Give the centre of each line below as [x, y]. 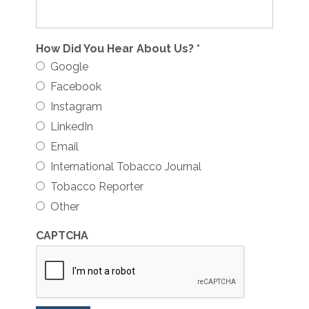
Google [67, 67]
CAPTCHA [62, 236]
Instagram [74, 107]
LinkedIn [69, 127]
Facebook [73, 87]
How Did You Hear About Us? [117, 49]
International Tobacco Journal [123, 167]
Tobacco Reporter [94, 187]
